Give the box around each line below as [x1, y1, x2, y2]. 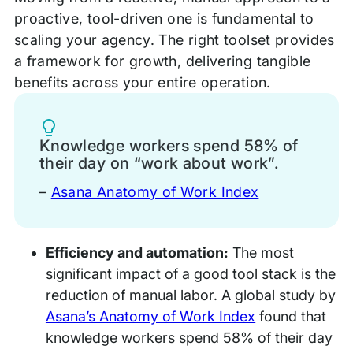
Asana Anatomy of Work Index [50, 183, 259, 200]
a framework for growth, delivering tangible [13, 52, 311, 69]
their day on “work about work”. [39, 153, 280, 173]
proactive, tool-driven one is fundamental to [13, 9, 314, 27]
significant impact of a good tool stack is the [45, 265, 336, 282]
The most [229, 243, 295, 261]
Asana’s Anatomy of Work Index [45, 307, 256, 325]
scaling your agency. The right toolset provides [13, 31, 335, 48]
